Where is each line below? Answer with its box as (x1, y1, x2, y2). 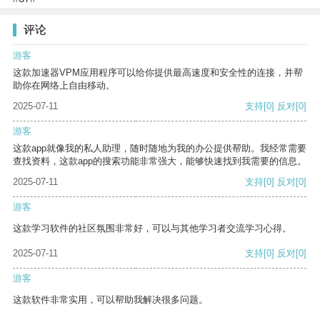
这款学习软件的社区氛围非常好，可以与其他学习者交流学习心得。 (13, 223, 291, 234)
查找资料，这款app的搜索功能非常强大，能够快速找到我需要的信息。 (13, 156, 306, 167)
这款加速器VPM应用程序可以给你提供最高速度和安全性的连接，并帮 (13, 67, 303, 79)
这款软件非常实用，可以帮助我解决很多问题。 (13, 294, 208, 306)
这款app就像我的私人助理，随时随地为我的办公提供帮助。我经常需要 (13, 143, 306, 154)
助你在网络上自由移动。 (13, 80, 115, 91)
